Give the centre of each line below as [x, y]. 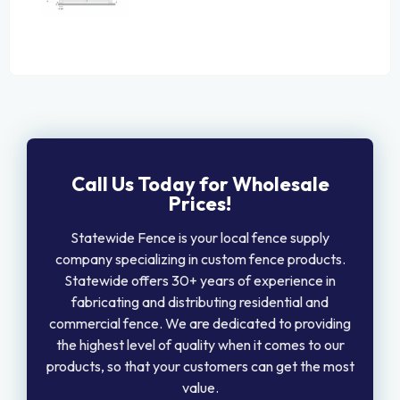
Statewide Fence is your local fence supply [200, 237]
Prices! [200, 203]
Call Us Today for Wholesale [200, 183]
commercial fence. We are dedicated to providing [200, 323]
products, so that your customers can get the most [200, 366]
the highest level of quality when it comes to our [200, 344]
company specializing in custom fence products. [200, 258]
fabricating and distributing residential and [200, 301]
